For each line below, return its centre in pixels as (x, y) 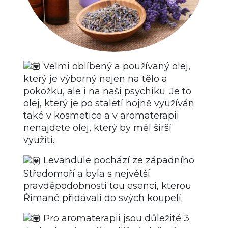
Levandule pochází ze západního (118, 161)
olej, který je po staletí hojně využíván (109, 104)
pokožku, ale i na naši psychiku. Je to (107, 91)
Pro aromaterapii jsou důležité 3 (115, 218)
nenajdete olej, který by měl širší (97, 128)
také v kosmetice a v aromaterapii (101, 116)
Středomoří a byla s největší (87, 173)
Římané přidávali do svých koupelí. (103, 198)
